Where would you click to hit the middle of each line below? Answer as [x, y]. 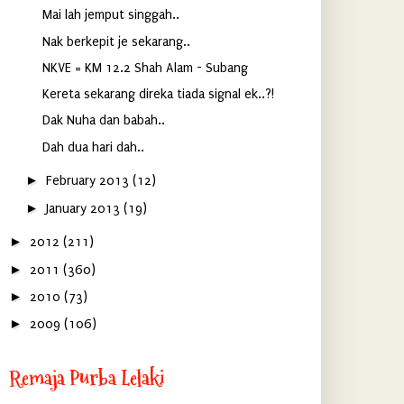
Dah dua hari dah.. [93, 147]
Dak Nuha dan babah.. [104, 121]
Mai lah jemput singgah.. [111, 15]
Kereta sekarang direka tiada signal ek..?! [158, 94]
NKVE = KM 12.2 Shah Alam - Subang [145, 68]
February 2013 [89, 181]
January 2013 [84, 208]
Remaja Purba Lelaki [86, 377]
